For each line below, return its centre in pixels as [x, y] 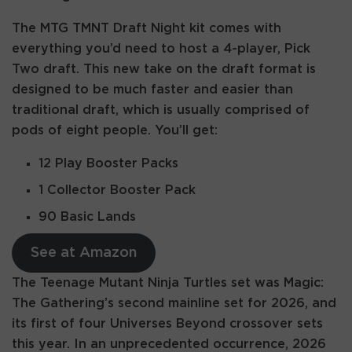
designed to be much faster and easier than [152, 90]
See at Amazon [84, 253]
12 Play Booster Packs [109, 164]
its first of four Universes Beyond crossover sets [167, 324]
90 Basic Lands [88, 217]
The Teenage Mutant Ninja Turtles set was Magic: [168, 283]
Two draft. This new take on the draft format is [164, 70]
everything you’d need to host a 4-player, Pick [161, 49]
